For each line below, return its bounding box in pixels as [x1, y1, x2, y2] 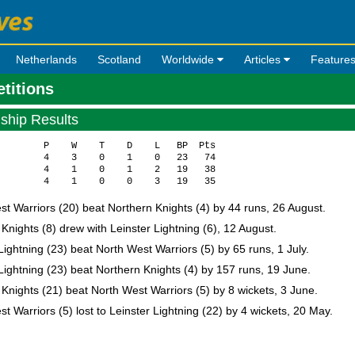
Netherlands [16, 53, 77, 66]
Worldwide [162, 53, 217, 66]
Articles [244, 53, 284, 66]
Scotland [97, 53, 141, 66]
